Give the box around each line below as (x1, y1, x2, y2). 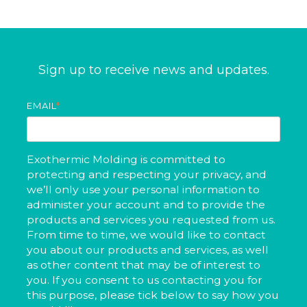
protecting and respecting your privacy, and (27, 168, 267, 182)
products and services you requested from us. (27, 213, 275, 227)
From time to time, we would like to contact (27, 228, 266, 242)
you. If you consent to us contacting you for (27, 273, 262, 287)
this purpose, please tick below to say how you (27, 288, 279, 302)
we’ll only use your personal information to (27, 183, 260, 197)
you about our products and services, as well (27, 243, 269, 257)
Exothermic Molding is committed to (27, 153, 225, 167)
